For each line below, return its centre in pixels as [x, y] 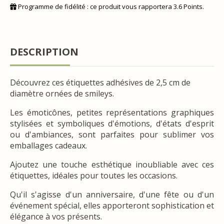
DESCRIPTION [44, 51]
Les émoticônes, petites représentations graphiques [112, 112]
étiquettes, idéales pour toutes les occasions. [94, 175]
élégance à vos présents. [56, 216]
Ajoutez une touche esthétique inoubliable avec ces [112, 164]
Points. [193, 6]
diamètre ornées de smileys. [62, 93]
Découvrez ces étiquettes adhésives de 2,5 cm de [100, 82]
